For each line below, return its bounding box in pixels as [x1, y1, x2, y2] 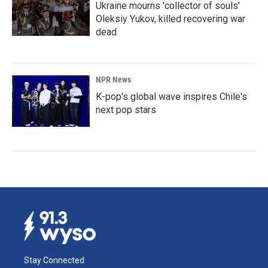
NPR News [96, 75, 131, 84]
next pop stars [96, 104, 156, 115]
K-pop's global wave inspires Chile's [96, 91, 247, 102]
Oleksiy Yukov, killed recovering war [96, 13, 245, 25]
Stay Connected [24, 255, 84, 265]
